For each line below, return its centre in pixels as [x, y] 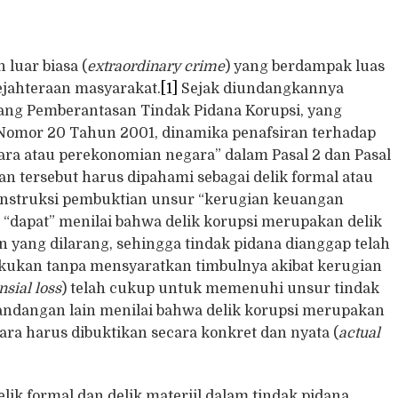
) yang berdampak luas [305, 67]
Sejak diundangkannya [261, 89]
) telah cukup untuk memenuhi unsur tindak [221, 289]
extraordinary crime [156, 67]
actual [360, 334]
